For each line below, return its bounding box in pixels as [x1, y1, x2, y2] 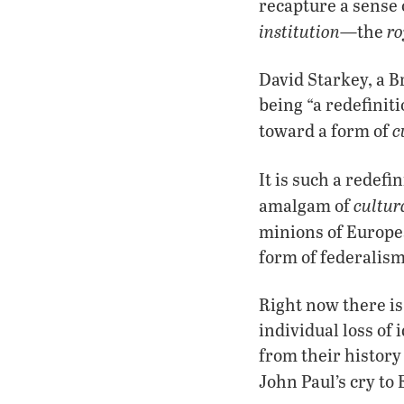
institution [259, 18, 340, 42]
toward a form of [259, 118, 392, 142]
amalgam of [259, 193, 353, 216]
